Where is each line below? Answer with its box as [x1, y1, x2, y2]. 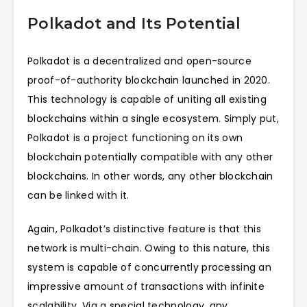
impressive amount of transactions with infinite [27, 280, 265, 294]
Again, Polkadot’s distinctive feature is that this [27, 222, 261, 236]
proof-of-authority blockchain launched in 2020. [27, 73, 271, 88]
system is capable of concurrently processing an [27, 260, 272, 275]
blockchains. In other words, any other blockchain [27, 169, 273, 184]
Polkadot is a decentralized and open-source [27, 54, 251, 69]
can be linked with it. [27, 188, 141, 203]
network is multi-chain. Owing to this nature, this [27, 241, 270, 256]
